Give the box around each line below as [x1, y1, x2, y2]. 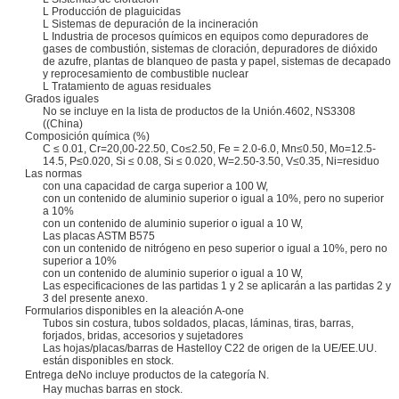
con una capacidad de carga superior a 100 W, [43, 179, 268, 192]
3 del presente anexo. [43, 291, 148, 305]
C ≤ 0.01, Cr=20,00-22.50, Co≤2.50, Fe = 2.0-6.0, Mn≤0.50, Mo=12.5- [43, 142, 376, 155]
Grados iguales [25, 92, 99, 105]
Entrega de [25, 368, 78, 381]
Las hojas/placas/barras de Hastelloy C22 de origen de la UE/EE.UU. [43, 341, 377, 354]
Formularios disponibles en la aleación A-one [25, 304, 244, 317]
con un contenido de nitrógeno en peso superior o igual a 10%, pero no [43, 241, 387, 255]
